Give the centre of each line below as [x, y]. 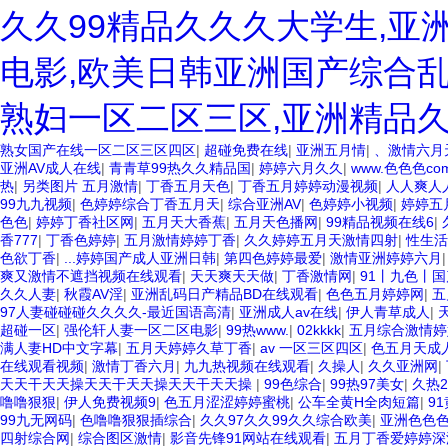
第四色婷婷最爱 [273, 258]
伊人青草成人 [388, 312]
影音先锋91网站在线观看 [248, 438]
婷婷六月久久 [301, 168]
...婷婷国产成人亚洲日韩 [140, 258]
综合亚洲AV [264, 204]
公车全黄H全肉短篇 [359, 402]
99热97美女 [367, 384]
